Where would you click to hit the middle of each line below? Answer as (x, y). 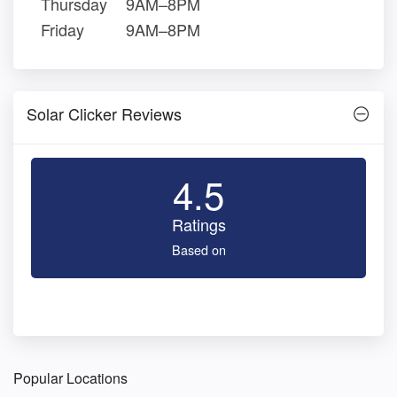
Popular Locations (70, 378)
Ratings (198, 225)
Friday (62, 30)
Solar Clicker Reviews (104, 114)
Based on (198, 250)
